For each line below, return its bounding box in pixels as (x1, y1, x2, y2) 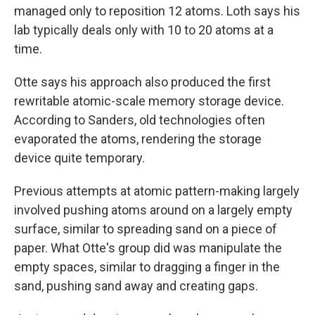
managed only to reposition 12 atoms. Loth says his (14, 3, 300, 18)
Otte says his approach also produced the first (14, 74, 271, 89)
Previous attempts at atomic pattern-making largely (14, 183, 300, 198)
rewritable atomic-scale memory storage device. (14, 93, 284, 108)
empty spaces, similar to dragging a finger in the (14, 259, 280, 274)
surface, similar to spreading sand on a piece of (14, 221, 277, 236)
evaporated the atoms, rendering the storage (14, 131, 262, 146)
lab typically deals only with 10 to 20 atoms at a (14, 22, 274, 37)
